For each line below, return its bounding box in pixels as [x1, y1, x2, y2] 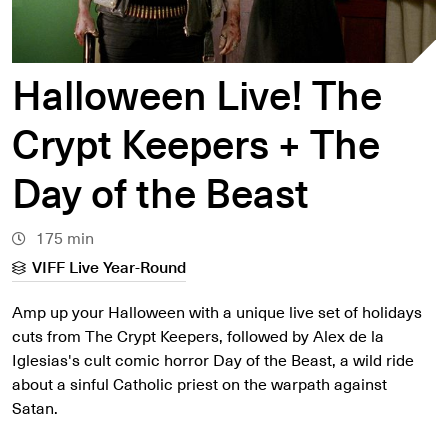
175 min [32, 225, 94, 251]
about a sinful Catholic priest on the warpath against [12, 371, 387, 397]
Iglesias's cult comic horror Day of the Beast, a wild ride [12, 347, 414, 373]
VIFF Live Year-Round [32, 254, 186, 280]
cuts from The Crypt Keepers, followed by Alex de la [12, 323, 384, 349]
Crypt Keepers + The [12, 113, 380, 173]
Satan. [12, 395, 58, 421]
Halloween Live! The [12, 64, 382, 124]
